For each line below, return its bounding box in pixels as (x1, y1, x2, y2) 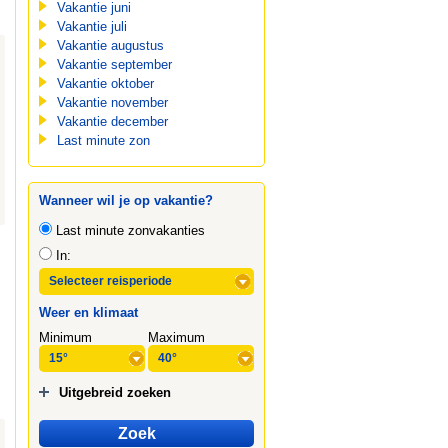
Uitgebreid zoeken (58, 385, 171, 400)
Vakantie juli (56, 19, 127, 34)
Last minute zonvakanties (51, 223, 205, 238)
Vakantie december (56, 114, 168, 129)
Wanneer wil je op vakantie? (38, 193, 213, 208)
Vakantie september (56, 57, 172, 72)
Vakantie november (56, 95, 168, 110)
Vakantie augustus (56, 38, 164, 53)
